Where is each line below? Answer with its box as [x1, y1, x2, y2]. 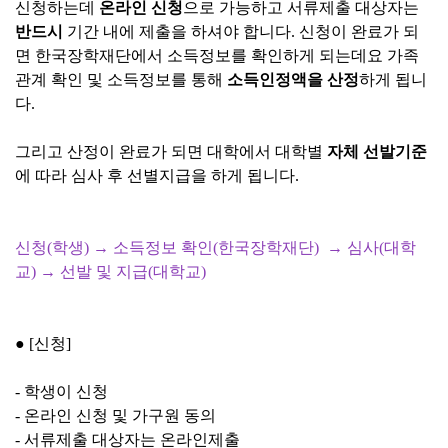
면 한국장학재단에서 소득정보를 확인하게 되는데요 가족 [15, 47, 419, 64]
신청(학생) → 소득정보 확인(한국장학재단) [15, 239, 327, 256]
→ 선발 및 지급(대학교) [40, 263, 210, 280]
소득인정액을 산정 [227, 71, 359, 88]
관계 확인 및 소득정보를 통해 [15, 71, 227, 88]
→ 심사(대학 [327, 239, 416, 256]
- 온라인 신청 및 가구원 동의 [15, 407, 216, 424]
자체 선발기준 [327, 143, 427, 160]
